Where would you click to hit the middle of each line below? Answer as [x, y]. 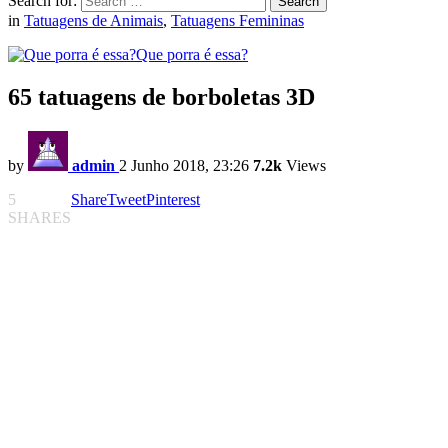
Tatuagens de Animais [93, 21]
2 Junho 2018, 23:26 [184, 166]
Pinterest [173, 200]
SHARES [39, 218]
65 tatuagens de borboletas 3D [161, 97]
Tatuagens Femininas [237, 21]
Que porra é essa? [192, 55]
